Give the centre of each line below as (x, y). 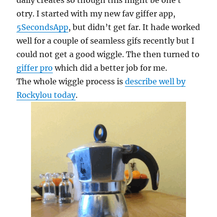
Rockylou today (46, 95)
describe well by (155, 81)
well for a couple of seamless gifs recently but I (106, 41)
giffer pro (35, 68)
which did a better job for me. (110, 68)
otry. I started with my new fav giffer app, (96, 14)
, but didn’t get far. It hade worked (134, 27)
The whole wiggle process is (71, 81)
